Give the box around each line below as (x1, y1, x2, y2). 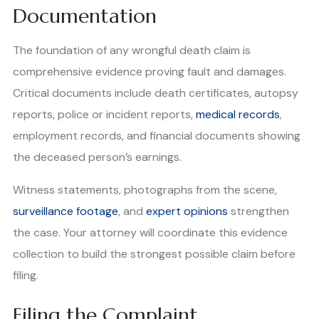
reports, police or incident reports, (13, 107, 196, 122)
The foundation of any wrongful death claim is (13, 43, 251, 58)
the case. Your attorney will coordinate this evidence (13, 225, 288, 241)
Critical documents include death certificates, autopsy (13, 85, 298, 101)
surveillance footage (13, 204, 118, 219)
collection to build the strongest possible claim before (13, 246, 296, 262)
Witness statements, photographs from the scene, (13, 182, 277, 198)
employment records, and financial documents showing (13, 128, 300, 144)
